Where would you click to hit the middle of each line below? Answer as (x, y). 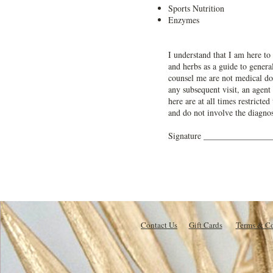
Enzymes (184, 20)
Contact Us (159, 225)
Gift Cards (205, 225)
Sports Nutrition (196, 8)
